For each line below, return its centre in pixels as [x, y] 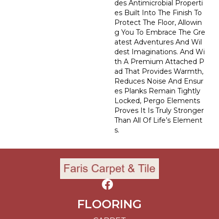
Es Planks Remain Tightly [157, 91]
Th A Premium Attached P [159, 62]
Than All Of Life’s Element [158, 120]
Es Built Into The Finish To [158, 13]
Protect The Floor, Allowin [158, 23]
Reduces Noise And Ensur [159, 81]
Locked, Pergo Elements [157, 101]
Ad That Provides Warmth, [159, 72]
